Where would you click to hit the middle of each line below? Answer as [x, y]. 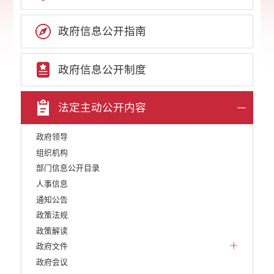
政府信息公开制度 [102, 69]
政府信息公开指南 [102, 31]
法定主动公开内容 [102, 108]
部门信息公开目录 [68, 168]
